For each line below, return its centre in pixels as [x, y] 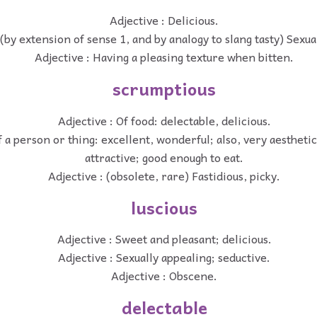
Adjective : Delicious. [164, 20]
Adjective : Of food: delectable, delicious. [164, 120]
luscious [164, 207]
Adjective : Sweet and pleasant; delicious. [164, 239]
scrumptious [164, 88]
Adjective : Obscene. [164, 276]
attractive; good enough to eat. [164, 157]
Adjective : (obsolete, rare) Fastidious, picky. [164, 175]
